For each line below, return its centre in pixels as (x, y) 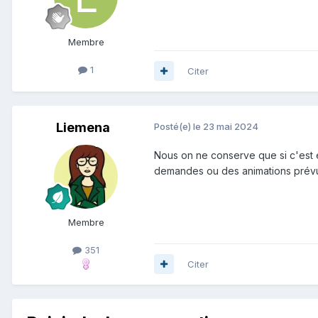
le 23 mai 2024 (226, 126)
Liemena (83, 127)
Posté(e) (174, 126)
